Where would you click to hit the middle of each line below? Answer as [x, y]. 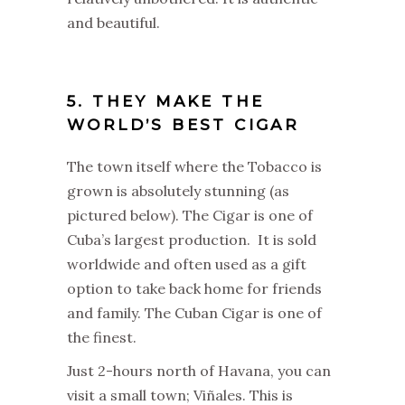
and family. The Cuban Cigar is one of [194, 313]
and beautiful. [113, 23]
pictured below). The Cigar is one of [190, 215]
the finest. [102, 337]
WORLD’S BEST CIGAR [187, 125]
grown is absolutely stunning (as [178, 191]
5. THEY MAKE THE [166, 101]
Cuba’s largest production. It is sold [192, 240]
